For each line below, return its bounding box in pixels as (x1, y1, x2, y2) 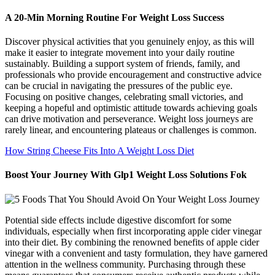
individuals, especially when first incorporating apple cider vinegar (5, 225, 261, 236)
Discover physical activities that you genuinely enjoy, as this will (5, 36, 254, 47)
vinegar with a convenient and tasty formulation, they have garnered (5, 247, 268, 258)
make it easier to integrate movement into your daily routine (5, 47, 234, 58)
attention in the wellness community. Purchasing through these (5, 258, 246, 269)
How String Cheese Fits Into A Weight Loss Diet (5, 145, 194, 157)
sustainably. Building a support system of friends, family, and (5, 58, 240, 69)
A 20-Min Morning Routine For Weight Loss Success (5, 12, 224, 23)
